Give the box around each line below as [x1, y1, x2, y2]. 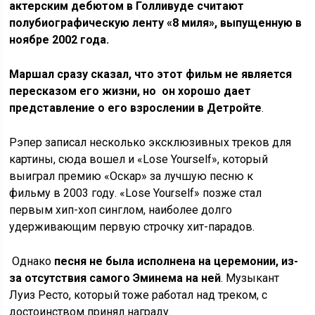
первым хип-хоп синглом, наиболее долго [9, 202, 233, 217]
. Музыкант [221, 271, 280, 285]
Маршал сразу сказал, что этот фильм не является [9, 67, 292, 81]
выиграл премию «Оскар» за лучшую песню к [9, 169, 254, 183]
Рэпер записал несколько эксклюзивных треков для [9, 135, 292, 149]
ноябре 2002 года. [9, 32, 110, 46]
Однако [9, 254, 55, 268]
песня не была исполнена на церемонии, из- [54, 254, 299, 268]
